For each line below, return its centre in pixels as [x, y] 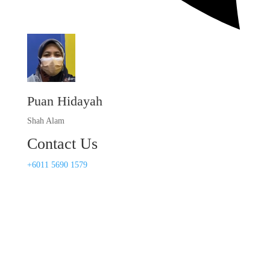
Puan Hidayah [64, 101]
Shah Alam [46, 121]
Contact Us [62, 144]
